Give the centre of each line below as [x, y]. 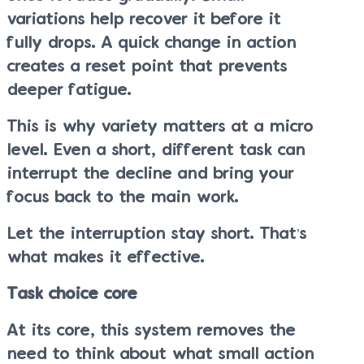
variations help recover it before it [144, 19]
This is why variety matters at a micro [160, 127]
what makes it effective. [106, 258]
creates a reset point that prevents [147, 67]
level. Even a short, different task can [156, 150]
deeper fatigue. [69, 90]
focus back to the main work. [123, 197]
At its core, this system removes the [152, 331]
